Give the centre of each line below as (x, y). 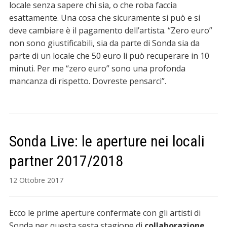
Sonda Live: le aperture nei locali (107, 141)
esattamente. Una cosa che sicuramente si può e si (104, 18)
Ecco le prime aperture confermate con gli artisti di (105, 213)
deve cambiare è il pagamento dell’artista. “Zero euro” (110, 31)
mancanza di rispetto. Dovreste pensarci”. (87, 81)
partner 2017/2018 (66, 161)
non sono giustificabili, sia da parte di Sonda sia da (104, 43)
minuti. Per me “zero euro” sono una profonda (97, 69)
